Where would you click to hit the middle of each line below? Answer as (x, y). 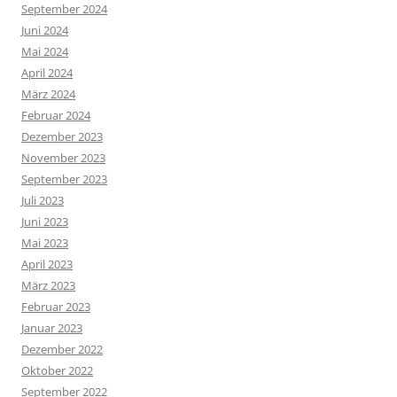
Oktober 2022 (57, 371)
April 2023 (47, 265)
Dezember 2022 (62, 350)
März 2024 (48, 94)
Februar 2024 (56, 116)
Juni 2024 (45, 31)
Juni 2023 (45, 222)
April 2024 (47, 73)
